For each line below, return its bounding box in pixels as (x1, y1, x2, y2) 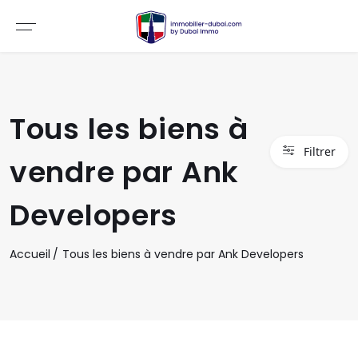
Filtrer (304, 144, 336, 159)
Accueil (10, 246, 50, 262)
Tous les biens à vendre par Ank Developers (62, 246, 304, 262)
